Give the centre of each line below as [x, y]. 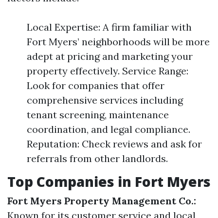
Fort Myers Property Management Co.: [102, 201]
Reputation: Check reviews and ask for [114, 144]
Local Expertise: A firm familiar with [109, 27]
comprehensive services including [105, 100]
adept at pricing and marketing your [110, 56]
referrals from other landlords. [97, 158]
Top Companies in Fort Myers [109, 182]
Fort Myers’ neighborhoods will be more [118, 42]
